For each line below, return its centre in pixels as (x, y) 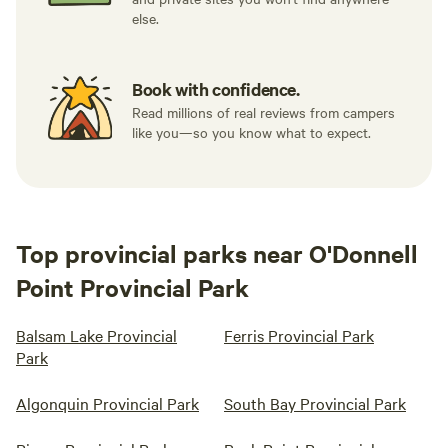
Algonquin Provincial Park (107, 403)
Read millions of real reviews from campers (263, 112)
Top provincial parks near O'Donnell (217, 253)
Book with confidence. (216, 89)
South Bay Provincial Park (315, 403)
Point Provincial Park (132, 287)
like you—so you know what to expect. (251, 132)
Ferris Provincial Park (299, 335)
